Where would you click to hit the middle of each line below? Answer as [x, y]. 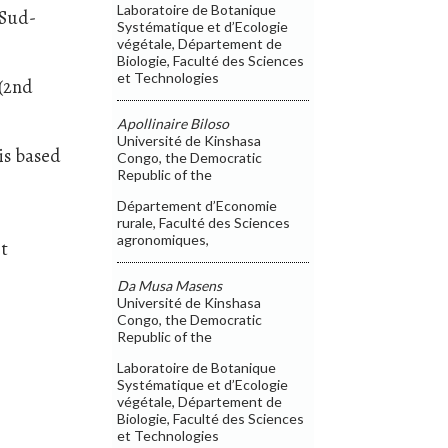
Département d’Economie [197, 205]
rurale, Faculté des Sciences [204, 222]
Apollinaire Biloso [173, 123]
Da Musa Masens [170, 285]
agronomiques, [163, 239]
